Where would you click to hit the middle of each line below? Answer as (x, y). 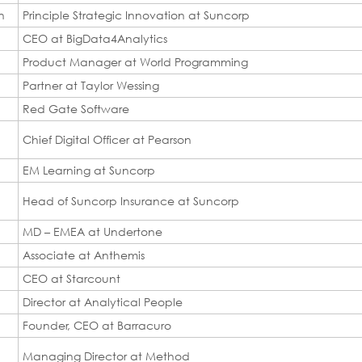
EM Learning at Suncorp (89, 170)
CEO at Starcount (72, 278)
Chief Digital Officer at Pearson (107, 139)
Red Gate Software (76, 108)
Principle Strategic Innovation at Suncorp (136, 15)
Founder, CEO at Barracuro (97, 325)
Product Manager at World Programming (135, 61)
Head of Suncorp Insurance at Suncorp (131, 200)
